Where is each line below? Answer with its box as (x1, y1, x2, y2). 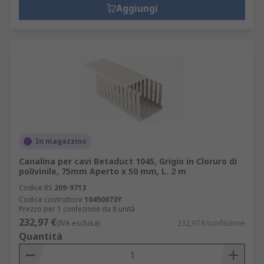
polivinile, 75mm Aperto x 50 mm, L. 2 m (19, 166, 186, 177)
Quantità (19, 230, 62, 243)
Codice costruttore (19, 194, 82, 204)
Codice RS (19, 183, 52, 193)
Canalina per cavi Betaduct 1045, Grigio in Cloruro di (19, 156, 237, 167)
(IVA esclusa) (57, 218, 100, 228)
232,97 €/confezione (177, 218, 245, 228)
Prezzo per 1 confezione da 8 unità (19, 204, 135, 214)
